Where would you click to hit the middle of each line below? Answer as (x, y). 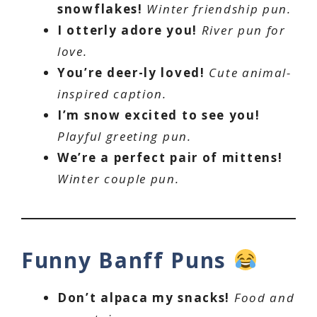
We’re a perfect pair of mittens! (170, 157)
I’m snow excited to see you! (159, 115)
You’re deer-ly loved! (131, 72)
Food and (264, 297)
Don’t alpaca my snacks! (144, 297)
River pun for (243, 30)
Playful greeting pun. (125, 136)
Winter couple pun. (119, 178)
